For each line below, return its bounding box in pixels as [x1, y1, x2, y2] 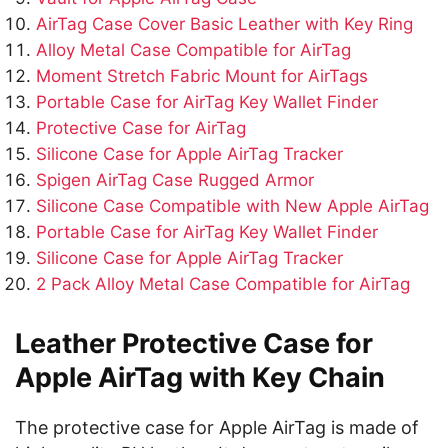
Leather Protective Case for [15, 327, 373, 360]
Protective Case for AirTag [36, 118, 246, 138]
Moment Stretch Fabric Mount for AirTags [36, 66, 368, 86]
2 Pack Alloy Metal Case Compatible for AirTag [36, 274, 410, 294]
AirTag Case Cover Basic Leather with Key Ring [36, 14, 413, 34]
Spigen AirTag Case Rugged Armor [36, 170, 314, 190]
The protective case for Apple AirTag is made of [15, 417, 419, 438]
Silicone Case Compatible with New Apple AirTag [36, 196, 429, 216]
